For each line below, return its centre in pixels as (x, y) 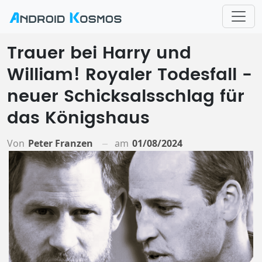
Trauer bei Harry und (99, 53)
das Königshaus (78, 118)
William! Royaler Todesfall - (130, 75)
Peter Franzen (61, 144)
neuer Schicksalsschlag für (126, 96)
